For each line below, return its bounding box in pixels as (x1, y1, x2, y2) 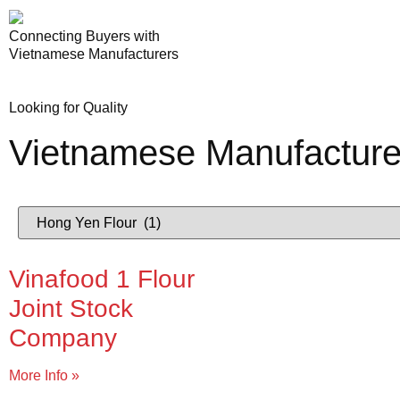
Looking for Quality (9, 99, 128, 115)
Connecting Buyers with (9, 28, 160, 44)
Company (9, 323, 117, 352)
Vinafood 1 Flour (9, 264, 195, 293)
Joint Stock (9, 294, 133, 322)
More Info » (9, 367, 79, 383)
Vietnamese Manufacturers (9, 46, 179, 62)
